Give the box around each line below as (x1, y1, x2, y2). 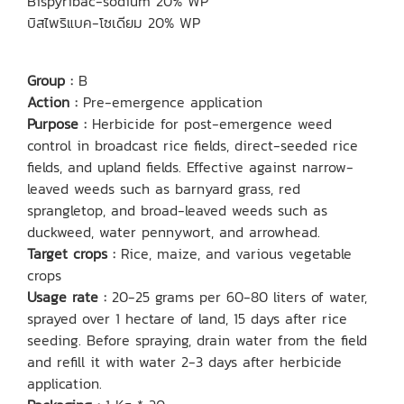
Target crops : (27, 243, 115, 264)
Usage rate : (27, 286, 106, 308)
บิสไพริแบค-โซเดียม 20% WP (27, 12, 200, 33)
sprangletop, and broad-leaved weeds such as (27, 199, 327, 221)
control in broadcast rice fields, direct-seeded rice (27, 134, 358, 156)
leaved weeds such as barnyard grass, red (27, 178, 300, 199)
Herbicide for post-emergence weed (87, 113, 332, 134)
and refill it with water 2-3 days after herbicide (27, 351, 342, 372)
